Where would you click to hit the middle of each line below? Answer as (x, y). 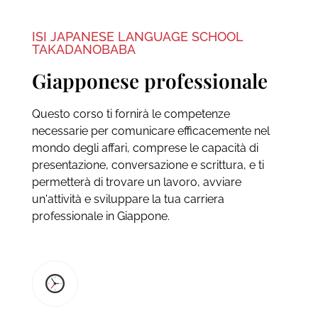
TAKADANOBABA (83, 49)
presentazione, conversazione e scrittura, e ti (148, 165)
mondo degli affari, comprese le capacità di (145, 148)
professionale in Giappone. (100, 216)
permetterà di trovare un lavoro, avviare (136, 182)
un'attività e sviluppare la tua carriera (128, 199)
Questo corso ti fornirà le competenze (131, 114)
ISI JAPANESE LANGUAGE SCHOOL (137, 36)
